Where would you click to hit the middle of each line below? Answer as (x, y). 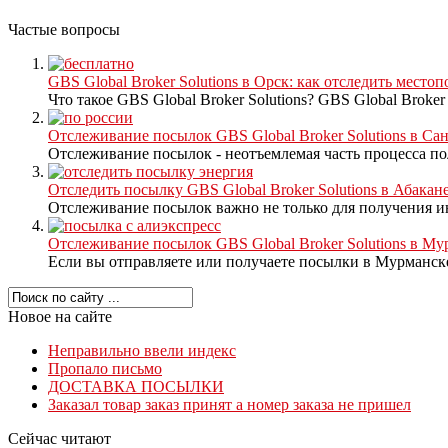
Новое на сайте (60, 316)
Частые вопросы (64, 29)
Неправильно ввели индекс (142, 350)
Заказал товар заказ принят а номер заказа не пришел (229, 404)
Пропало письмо (105, 368)
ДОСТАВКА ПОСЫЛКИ (136, 386)
